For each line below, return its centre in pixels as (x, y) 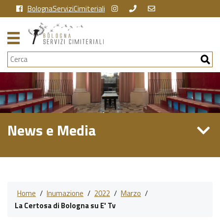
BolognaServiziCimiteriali (66, 8)
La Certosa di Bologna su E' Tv (65, 205)
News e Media (52, 130)
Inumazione (65, 193)
